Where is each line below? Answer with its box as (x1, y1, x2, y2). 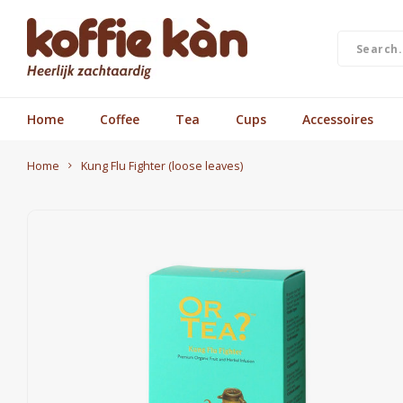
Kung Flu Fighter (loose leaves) (81, 158, 243, 174)
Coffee (100, 110, 139, 128)
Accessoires (302, 110, 373, 128)
